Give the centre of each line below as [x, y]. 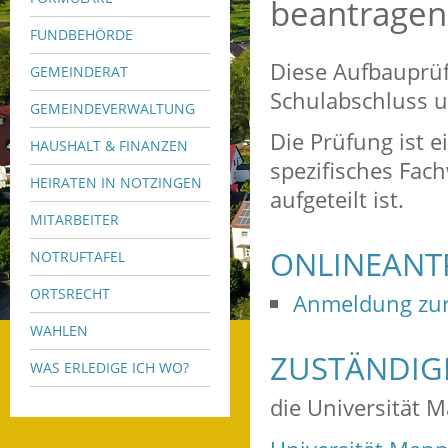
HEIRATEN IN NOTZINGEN [116, 182]
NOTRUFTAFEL [77, 256]
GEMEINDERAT [79, 71]
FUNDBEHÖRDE [81, 34]
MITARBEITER [74, 219]
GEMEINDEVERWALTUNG [112, 108]
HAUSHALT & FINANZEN [109, 145]
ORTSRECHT [70, 293]
